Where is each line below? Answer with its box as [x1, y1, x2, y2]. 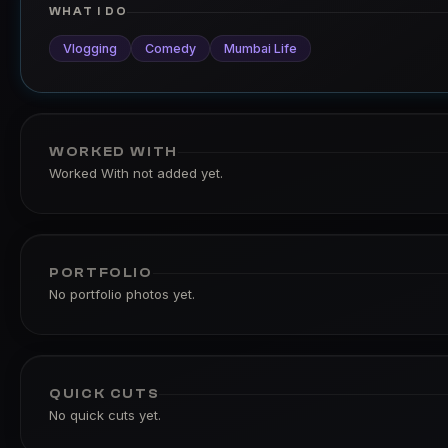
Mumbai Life [224, 41, 297, 56]
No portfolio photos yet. [49, 286, 195, 302]
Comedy [145, 41, 196, 56]
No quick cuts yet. [49, 407, 161, 423]
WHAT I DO [49, 5, 128, 18]
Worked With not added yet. [49, 165, 223, 181]
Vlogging [63, 41, 117, 56]
